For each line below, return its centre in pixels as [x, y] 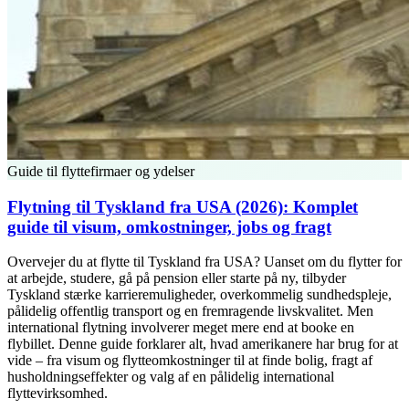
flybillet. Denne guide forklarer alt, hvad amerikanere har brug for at [203, 344]
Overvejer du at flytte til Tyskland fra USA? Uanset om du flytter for [204, 262]
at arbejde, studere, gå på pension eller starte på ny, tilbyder [177, 278]
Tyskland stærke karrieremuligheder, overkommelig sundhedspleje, [199, 295]
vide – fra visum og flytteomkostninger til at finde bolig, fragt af [190, 361]
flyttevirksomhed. [58, 393]
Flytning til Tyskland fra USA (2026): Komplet [183, 206]
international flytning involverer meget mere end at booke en [181, 328]
